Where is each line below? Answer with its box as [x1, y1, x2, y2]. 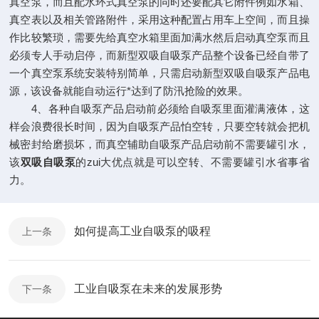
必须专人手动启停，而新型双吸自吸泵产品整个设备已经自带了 [9, 49, 310, 61]
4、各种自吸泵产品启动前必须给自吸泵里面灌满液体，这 [9, 103, 310, 115]
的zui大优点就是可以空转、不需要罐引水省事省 [75, 156, 310, 168]
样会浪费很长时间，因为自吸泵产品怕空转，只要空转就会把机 [9, 120, 310, 132]
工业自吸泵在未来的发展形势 [74, 283, 222, 295]
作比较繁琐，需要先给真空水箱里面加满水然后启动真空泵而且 [9, 31, 310, 43]
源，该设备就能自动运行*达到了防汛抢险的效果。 [9, 85, 249, 97]
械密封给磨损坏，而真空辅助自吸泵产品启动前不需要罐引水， [9, 138, 310, 150]
